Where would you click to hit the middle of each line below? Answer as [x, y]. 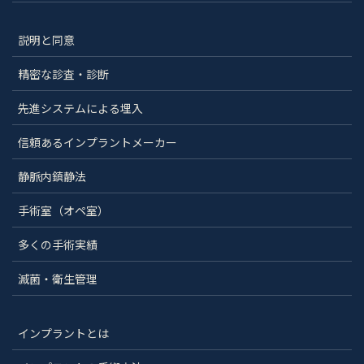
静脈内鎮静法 [52, 176]
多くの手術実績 [58, 244]
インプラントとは [63, 333]
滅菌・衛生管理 [58, 278]
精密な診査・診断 [63, 74]
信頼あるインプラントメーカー [97, 142]
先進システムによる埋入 [80, 108]
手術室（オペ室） [63, 210]
